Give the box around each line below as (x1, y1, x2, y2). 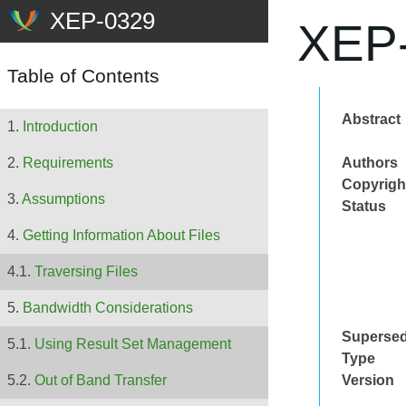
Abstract (342, 111, 401, 127)
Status (342, 198, 386, 214)
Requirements (23, 155, 113, 171)
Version (342, 372, 394, 388)
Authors (342, 155, 398, 170)
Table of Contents (7, 65, 159, 87)
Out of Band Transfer (34, 372, 167, 389)
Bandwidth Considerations (23, 300, 193, 316)
